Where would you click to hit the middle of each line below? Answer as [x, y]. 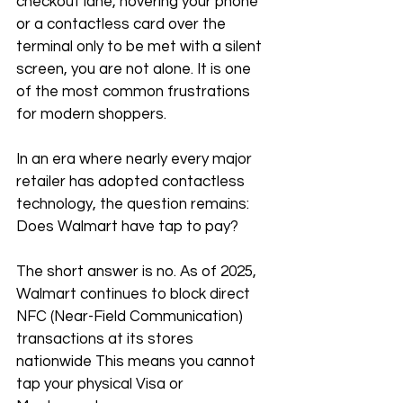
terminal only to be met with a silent [141, 47]
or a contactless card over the [123, 24]
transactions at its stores [107, 339]
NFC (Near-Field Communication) [131, 317]
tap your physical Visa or [102, 384]
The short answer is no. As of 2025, [138, 272]
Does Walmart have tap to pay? [127, 227]
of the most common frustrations [135, 92]
